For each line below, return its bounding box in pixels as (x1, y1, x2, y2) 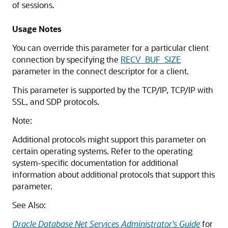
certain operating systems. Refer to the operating (12, 146, 192, 156)
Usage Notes (12, 23, 62, 34)
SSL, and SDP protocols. (12, 96, 99, 107)
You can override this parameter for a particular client (12, 42, 209, 53)
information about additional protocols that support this (12, 169, 215, 180)
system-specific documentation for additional (12, 157, 178, 168)
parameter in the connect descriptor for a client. (12, 66, 189, 76)
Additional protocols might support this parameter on (12, 134, 206, 145)
